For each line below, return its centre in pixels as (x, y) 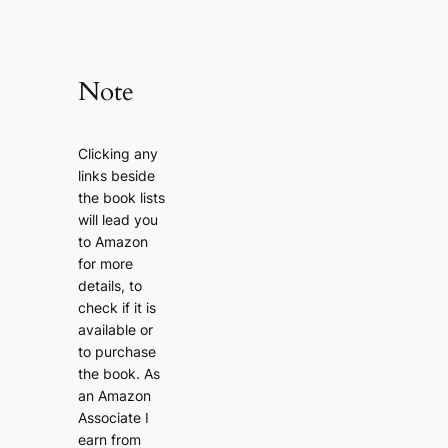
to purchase (117, 351)
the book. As (119, 373)
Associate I (114, 417)
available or (116, 329)
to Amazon (113, 241)
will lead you (118, 219)
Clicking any (118, 153)
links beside (117, 175)
